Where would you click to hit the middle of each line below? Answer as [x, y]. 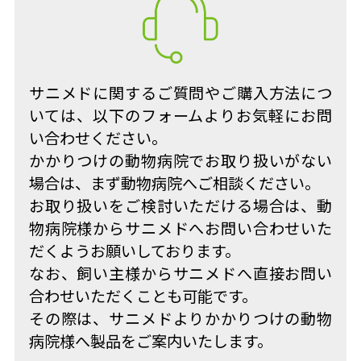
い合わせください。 [98, 139]
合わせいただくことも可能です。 [143, 297]
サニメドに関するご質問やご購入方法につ [180, 93]
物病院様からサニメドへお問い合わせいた [180, 229]
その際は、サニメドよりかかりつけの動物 [180, 319]
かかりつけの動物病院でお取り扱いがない [180, 161]
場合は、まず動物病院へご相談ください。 [174, 184]
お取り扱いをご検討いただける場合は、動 [180, 206]
